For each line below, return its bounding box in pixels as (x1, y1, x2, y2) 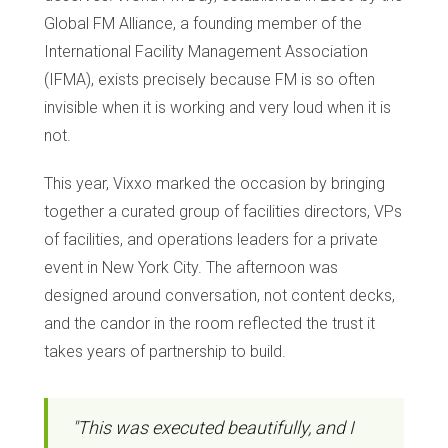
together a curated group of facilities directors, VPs (44, 201, 402, 221)
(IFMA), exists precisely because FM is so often (44, 69, 375, 89)
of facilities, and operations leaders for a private (44, 229, 378, 249)
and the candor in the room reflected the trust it (44, 313, 375, 333)
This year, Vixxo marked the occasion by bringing (44, 173, 385, 193)
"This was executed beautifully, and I (72, 416, 354, 438)
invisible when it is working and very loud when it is (44, 97, 391, 117)
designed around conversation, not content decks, (44, 285, 395, 305)
